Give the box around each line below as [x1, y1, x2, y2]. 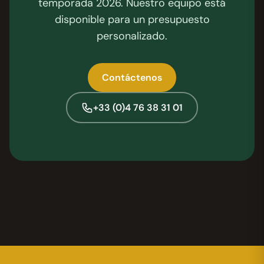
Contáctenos [102, 71, 162, 84]
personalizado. [97, 29, 167, 44]
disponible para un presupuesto [54, 12, 210, 27]
